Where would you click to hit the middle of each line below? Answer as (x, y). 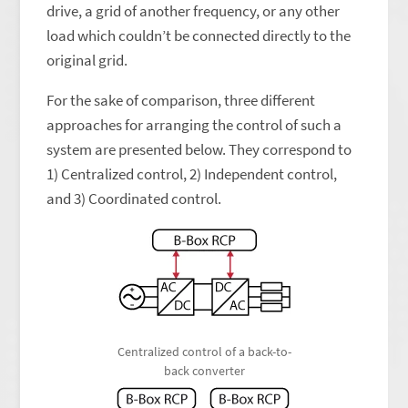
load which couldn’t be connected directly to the (199, 36)
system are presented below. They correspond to (199, 149)
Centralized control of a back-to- (204, 352)
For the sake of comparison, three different (181, 100)
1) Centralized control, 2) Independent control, (192, 174)
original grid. (87, 60)
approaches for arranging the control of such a (194, 125)
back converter (204, 371)
